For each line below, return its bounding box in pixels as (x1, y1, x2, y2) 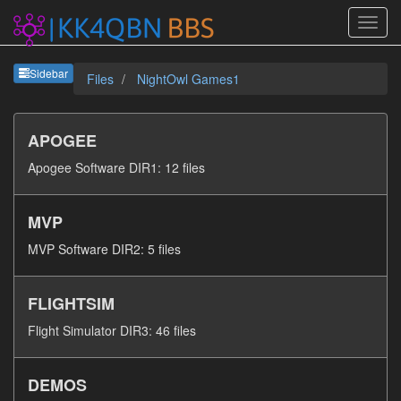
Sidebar (30, 65, 68, 81)
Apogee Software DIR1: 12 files (28, 158, 205, 176)
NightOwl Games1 (137, 70, 240, 88)
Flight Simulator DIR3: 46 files (28, 321, 196, 339)
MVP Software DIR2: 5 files (28, 240, 181, 258)
